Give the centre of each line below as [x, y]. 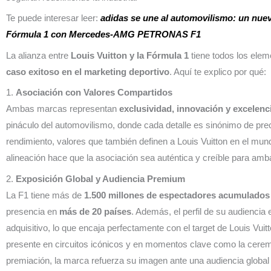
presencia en [33, 211]
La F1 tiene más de [45, 195]
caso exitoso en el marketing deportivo [88, 71]
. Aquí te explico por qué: [218, 71]
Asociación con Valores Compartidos [94, 93]
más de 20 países [95, 211]
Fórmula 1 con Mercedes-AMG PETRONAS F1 [103, 34]
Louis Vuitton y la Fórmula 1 [130, 55]
